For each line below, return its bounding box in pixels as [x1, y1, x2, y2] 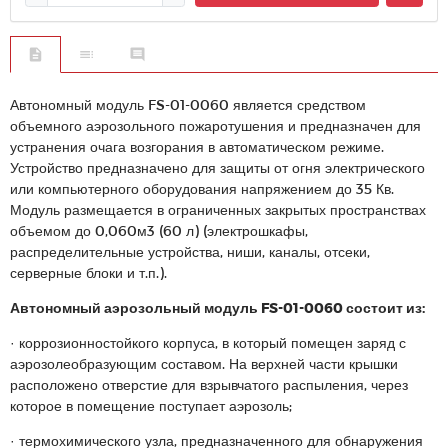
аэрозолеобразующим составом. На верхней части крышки [10, 355, 398, 372]
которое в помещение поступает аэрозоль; [10, 397, 292, 414]
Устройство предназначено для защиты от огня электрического [10, 159, 425, 176]
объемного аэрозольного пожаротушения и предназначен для [10, 117, 421, 134]
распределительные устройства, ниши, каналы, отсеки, [10, 243, 370, 260]
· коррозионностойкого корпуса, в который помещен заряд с [10, 334, 406, 351]
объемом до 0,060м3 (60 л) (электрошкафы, [10, 222, 308, 239]
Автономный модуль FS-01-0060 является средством [10, 96, 366, 113]
